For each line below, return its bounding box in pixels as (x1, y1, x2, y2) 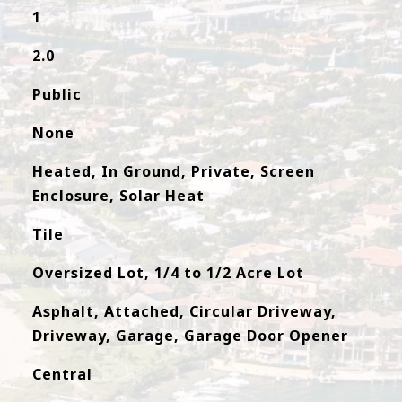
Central (31, 364, 92, 384)
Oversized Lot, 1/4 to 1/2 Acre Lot (31, 263, 304, 283)
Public (31, 84, 82, 104)
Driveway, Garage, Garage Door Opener (31, 326, 348, 345)
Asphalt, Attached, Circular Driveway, (31, 301, 336, 321)
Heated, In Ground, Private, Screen (31, 162, 315, 181)
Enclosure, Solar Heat (31, 186, 205, 205)
